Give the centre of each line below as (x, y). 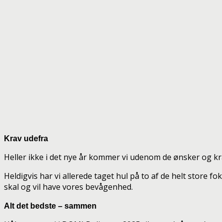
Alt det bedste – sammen (50, 206)
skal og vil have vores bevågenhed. (68, 187)
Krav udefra (26, 138)
